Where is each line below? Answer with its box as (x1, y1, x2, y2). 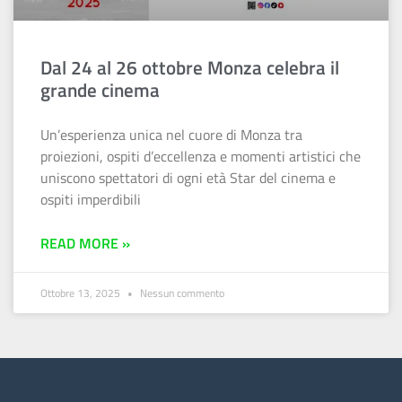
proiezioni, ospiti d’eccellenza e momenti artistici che (40, 145, 361, 168)
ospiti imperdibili (40, 188, 141, 211)
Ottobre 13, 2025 (40, 284, 123, 302)
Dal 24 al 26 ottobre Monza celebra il (40, 53, 339, 83)
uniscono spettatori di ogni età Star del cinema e (40, 167, 336, 189)
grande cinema (40, 75, 160, 105)
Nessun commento (137, 284, 224, 302)
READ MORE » (40, 232, 130, 255)
